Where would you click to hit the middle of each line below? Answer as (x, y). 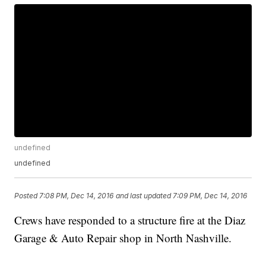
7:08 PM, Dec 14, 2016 (77, 195)
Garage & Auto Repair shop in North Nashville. (123, 238)
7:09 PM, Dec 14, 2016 (210, 195)
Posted (27, 195)
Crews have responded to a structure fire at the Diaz (130, 220)
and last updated (144, 195)
